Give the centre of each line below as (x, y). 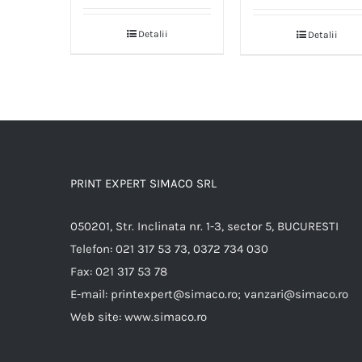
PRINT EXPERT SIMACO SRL (143, 183)
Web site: (97, 317)
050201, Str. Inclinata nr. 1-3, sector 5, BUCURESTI (204, 226)
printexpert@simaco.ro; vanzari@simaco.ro (229, 294)
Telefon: (93, 249)
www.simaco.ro (166, 317)
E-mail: (90, 294)
